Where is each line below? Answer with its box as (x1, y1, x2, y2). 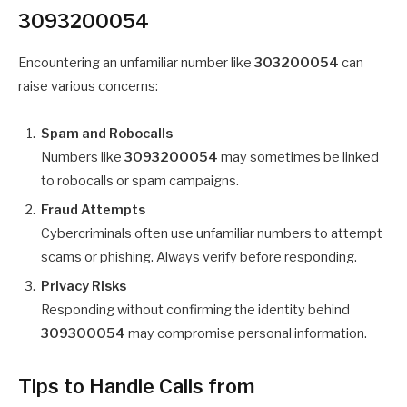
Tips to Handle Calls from (18, 374, 254, 399)
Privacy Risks (41, 278, 126, 295)
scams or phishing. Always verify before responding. (41, 248, 357, 265)
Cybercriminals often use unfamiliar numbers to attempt (41, 224, 382, 242)
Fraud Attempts (41, 201, 145, 218)
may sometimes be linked (218, 148, 379, 165)
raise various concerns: (18, 77, 158, 94)
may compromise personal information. (125, 325, 367, 342)
